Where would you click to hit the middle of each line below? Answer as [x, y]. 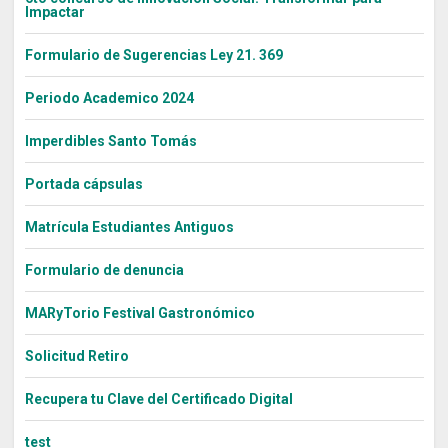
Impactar [54, 12]
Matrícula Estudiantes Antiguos [129, 227]
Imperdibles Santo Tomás [110, 141]
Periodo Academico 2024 [109, 98]
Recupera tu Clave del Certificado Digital [158, 399]
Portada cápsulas [83, 184]
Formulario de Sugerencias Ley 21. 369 [153, 55]
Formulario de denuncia [104, 270]
